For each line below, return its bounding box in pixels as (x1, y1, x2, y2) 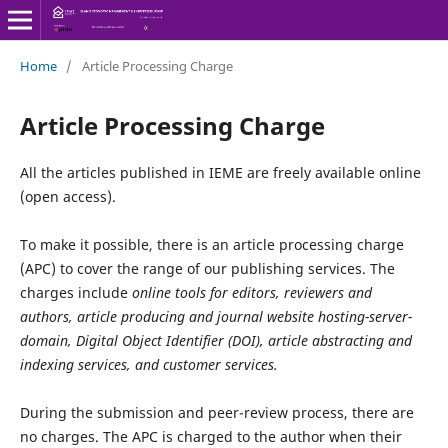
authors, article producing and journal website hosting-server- (19, 306, 412, 326)
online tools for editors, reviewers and (131, 282, 372, 302)
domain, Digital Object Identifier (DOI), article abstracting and (19, 330, 412, 350)
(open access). (19, 186, 116, 206)
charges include (19, 282, 132, 302)
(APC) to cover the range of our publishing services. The (19, 258, 395, 278)
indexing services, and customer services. (19, 354, 278, 374)
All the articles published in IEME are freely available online (19, 162, 421, 182)
